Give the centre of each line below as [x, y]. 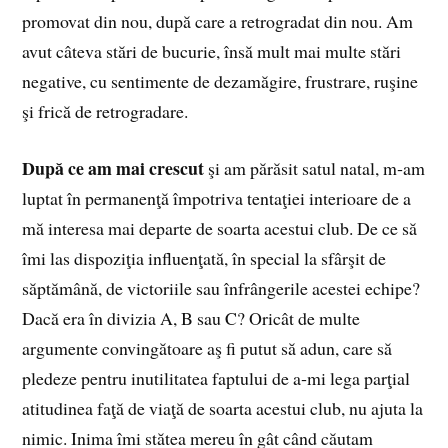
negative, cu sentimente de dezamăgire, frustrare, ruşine [220, 81]
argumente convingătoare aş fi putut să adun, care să [207, 347]
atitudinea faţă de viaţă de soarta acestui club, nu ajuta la [223, 407]
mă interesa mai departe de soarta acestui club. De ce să [220, 227]
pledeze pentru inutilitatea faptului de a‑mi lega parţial [216, 377]
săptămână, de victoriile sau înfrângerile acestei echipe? [221, 287]
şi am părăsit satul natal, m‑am [317, 167]
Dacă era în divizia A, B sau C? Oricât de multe [191, 317]
